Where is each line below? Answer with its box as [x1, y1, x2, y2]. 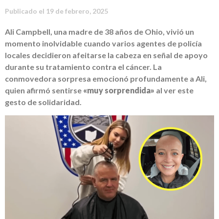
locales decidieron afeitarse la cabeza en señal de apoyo [5, 50, 208, 60]
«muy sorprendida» [83, 86, 154, 95]
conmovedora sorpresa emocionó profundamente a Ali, [5, 74, 207, 84]
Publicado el [5, 7, 46, 16]
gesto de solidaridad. [5, 97, 82, 107]
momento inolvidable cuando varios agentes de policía [5, 39, 202, 48]
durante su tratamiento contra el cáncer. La [5, 62, 162, 72]
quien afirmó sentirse [5, 86, 83, 95]
